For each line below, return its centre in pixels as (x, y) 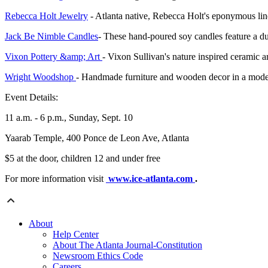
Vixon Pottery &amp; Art (54, 57)
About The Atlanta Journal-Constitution (127, 245)
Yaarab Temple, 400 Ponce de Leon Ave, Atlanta (97, 138)
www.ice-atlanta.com (150, 179)
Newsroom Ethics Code (98, 256)
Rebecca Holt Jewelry (46, 16)
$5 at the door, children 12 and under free (83, 159)
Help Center (76, 234)
